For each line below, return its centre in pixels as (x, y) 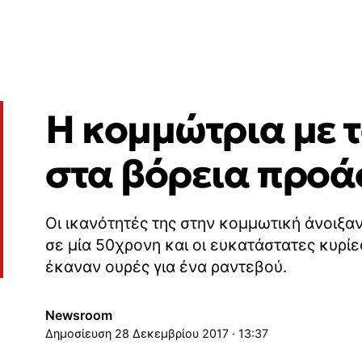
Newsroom (79, 316)
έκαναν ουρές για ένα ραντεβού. (166, 267)
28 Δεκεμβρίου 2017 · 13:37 (192, 334)
